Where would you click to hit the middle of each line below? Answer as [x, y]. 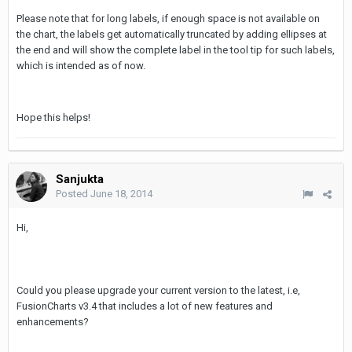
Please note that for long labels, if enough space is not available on [168, 18]
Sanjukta [80, 179]
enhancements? [53, 322]
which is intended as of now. [81, 66]
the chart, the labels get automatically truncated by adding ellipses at [172, 34]
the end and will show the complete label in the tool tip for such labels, [176, 50]
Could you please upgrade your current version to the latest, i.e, [158, 290]
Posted [73, 194]
